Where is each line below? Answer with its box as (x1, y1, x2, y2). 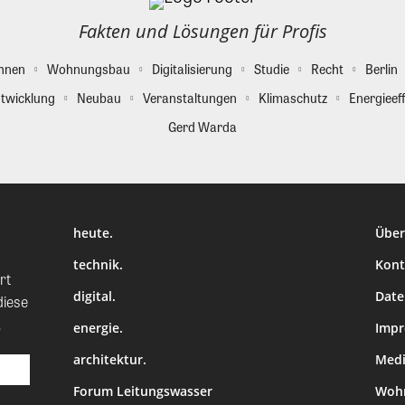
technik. (73, 330, 124, 348)
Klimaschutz (258, 163, 327, 182)
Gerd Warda (168, 192, 237, 211)
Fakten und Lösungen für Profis (78, 93, 327, 118)
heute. (73, 298, 114, 316)
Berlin (364, 134, 398, 153)
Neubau (76, 163, 121, 182)
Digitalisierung (151, 134, 232, 153)
